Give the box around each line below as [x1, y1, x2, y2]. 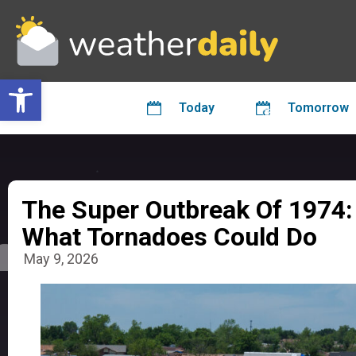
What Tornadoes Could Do [21, 222, 317, 253]
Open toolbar [7, 71, 165, 102]
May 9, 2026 [24, 250, 99, 268]
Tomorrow [288, 100, 350, 116]
